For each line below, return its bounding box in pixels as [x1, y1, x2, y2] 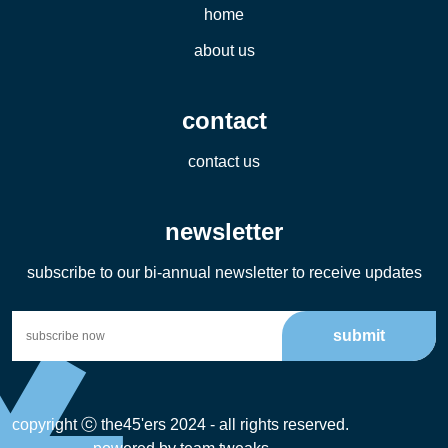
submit [333, 327, 385, 345]
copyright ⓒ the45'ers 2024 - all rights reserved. [12, 416, 349, 434]
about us [193, 42, 255, 60]
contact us [188, 153, 260, 171]
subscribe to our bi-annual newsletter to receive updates [26, 264, 422, 282]
